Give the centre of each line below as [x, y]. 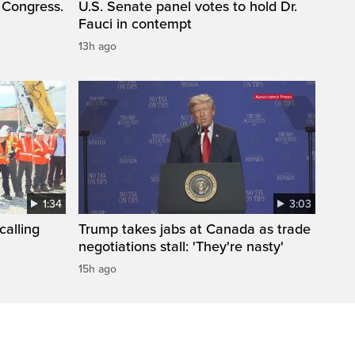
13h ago [97, 47]
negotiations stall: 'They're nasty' [181, 247]
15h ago [97, 269]
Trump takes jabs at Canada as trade [195, 229]
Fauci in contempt [135, 24]
